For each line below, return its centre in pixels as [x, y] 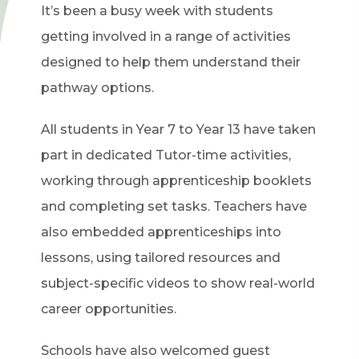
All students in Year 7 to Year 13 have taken [178, 129]
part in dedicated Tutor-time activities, [165, 155]
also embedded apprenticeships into [161, 232]
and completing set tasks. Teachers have [173, 206]
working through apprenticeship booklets [176, 181]
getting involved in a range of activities [165, 36]
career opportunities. [108, 309]
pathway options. [97, 88]
